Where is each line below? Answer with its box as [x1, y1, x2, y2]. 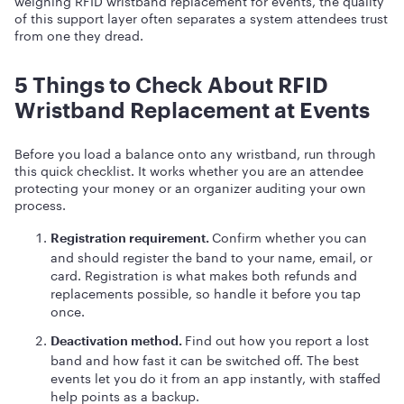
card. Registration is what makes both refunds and [50, 264, 357, 284]
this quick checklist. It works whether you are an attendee [14, 160, 363, 179]
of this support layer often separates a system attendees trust [14, 7, 388, 27]
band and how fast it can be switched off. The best [50, 349, 359, 369]
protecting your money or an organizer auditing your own [14, 177, 366, 197]
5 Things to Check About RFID [14, 71, 328, 97]
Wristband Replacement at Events [14, 96, 370, 123]
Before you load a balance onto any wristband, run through [14, 142, 376, 162]
